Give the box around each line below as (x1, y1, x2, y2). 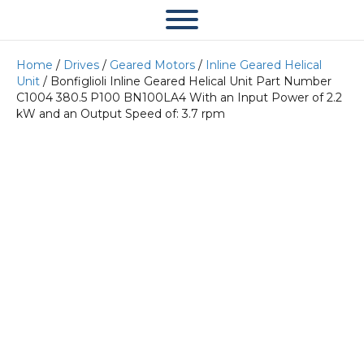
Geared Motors (110, 58, 195, 72)
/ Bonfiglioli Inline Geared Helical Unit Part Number (40, 74, 331, 89)
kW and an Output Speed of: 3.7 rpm (16, 106, 225, 121)
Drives (63, 58, 99, 72)
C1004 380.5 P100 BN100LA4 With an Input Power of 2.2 (16, 90, 342, 105)
